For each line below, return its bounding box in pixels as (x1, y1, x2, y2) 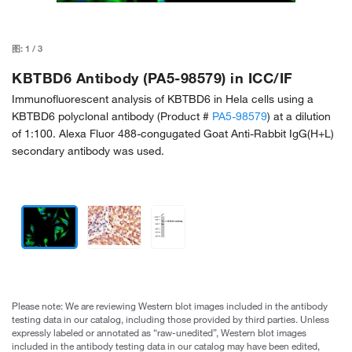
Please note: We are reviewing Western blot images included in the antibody (12, 299, 328, 312)
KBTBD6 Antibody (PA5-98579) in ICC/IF (12, 68, 293, 86)
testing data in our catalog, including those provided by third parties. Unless (12, 312, 329, 325)
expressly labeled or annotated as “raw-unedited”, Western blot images (12, 325, 306, 339)
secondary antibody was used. (12, 143, 164, 158)
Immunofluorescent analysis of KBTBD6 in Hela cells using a (12, 91, 313, 106)
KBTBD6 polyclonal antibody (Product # (12, 108, 212, 123)
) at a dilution (267, 108, 331, 123)
